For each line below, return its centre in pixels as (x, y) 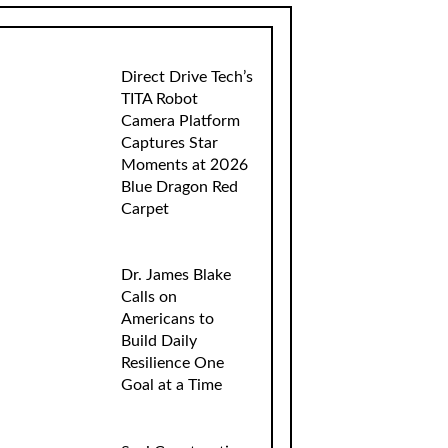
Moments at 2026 (185, 165)
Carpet (145, 209)
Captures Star (170, 143)
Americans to (168, 319)
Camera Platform (181, 121)
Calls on (149, 297)
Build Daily (159, 341)
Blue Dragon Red (180, 187)
